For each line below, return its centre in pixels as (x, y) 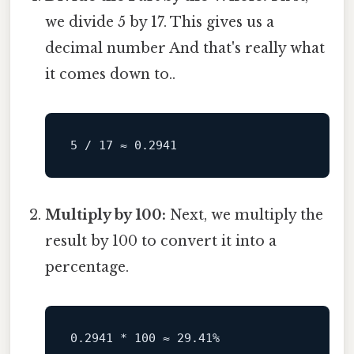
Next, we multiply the (245, 215)
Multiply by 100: (106, 215)
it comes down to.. (111, 75)
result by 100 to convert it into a (161, 241)
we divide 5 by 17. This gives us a (160, 23)
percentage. (87, 267)
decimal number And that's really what (185, 49)
